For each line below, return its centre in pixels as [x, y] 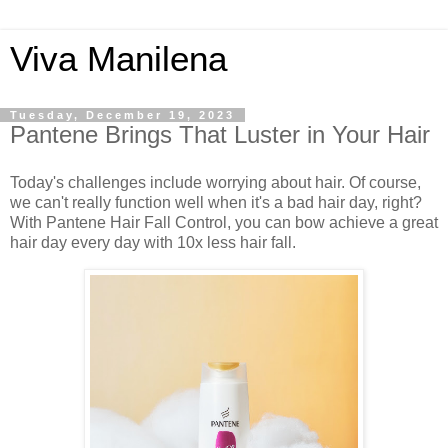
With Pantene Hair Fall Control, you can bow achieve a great [224, 222]
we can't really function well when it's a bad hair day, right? [216, 202]
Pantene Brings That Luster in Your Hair [220, 134]
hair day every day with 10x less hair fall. [153, 242]
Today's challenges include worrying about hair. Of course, [215, 182]
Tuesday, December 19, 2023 [122, 115]
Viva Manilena [118, 59]
